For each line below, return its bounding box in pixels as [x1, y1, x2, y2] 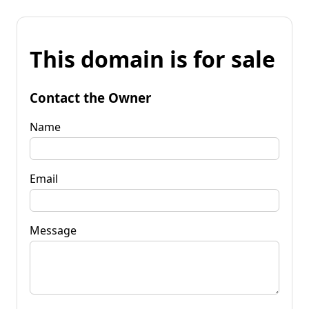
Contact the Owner [30, 88, 151, 106]
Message [30, 222, 77, 238]
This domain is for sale [30, 44, 275, 74]
